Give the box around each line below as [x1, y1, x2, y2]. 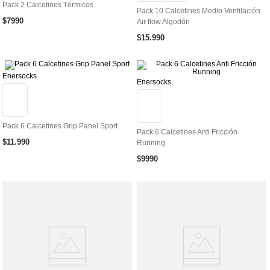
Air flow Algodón [137, 17, 190, 26]
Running [137, 138, 165, 147]
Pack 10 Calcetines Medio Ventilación [137, 6, 260, 15]
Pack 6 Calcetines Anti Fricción [137, 127, 237, 136]
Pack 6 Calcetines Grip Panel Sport [2, 121, 118, 130]
